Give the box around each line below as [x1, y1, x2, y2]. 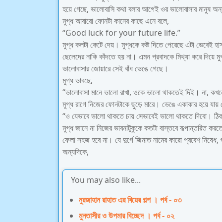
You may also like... [71, 174, 141, 185]
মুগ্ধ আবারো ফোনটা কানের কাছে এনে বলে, [62, 15, 169, 26]
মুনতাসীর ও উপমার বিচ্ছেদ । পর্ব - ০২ [79, 210, 174, 221]
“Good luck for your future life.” [62, 27, 180, 38]
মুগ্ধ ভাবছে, [62, 75, 93, 86]
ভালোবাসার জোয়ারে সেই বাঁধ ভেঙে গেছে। [62, 63, 168, 74]
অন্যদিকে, [62, 146, 89, 157]
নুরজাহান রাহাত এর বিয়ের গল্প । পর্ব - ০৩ [79, 194, 181, 205]
